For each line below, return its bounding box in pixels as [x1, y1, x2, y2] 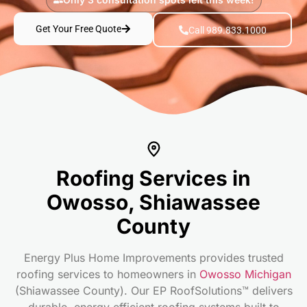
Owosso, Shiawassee [47, 190, 260, 215]
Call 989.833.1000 [188, 24, 267, 36]
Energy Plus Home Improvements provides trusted [23, 251, 284, 265]
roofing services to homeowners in [16, 267, 199, 282]
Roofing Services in [56, 166, 251, 191]
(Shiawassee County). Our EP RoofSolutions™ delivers [14, 284, 293, 298]
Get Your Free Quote [36, 23, 121, 35]
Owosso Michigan [199, 267, 291, 282]
